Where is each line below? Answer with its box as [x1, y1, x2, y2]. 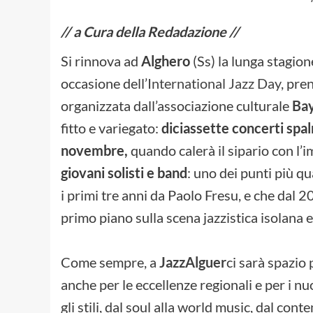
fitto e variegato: [61, 119, 161, 136]
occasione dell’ [61, 74, 147, 92]
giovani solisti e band [61, 163, 187, 181]
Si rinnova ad [61, 52, 141, 69]
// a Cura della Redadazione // [61, 22, 239, 40]
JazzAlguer [159, 253, 226, 270]
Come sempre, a [61, 253, 159, 270]
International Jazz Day [147, 74, 281, 92]
